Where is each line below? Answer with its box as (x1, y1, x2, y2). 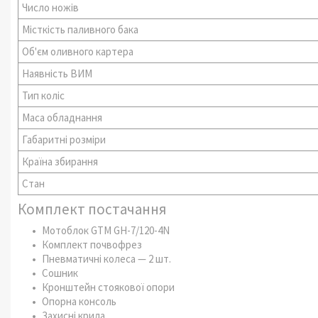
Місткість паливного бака (22, 22, 139, 36)
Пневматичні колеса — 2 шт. (42, 251, 171, 265)
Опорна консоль (42, 294, 116, 308)
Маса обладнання (22, 110, 103, 124)
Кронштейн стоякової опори (42, 280, 175, 294)
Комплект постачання (18, 199, 167, 219)
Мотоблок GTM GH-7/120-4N (42, 223, 170, 237)
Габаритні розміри (22, 132, 106, 146)
